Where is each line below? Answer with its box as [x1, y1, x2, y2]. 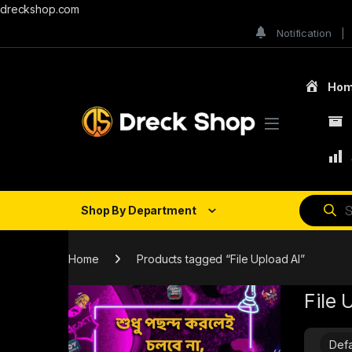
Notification [277, 26, 332, 39]
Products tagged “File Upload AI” [137, 251, 305, 266]
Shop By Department [81, 203, 196, 218]
